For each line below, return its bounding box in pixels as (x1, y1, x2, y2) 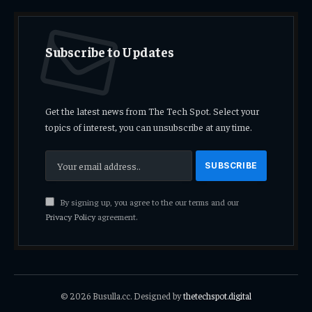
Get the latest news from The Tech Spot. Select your (45, 104, 259, 118)
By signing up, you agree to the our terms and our (57, 196, 239, 208)
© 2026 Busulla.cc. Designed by (61, 290, 183, 302)
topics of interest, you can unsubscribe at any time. (45, 120, 252, 134)
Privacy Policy (45, 211, 95, 223)
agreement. (95, 211, 137, 223)
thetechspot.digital (182, 290, 251, 302)
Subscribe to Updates (45, 43, 174, 61)
